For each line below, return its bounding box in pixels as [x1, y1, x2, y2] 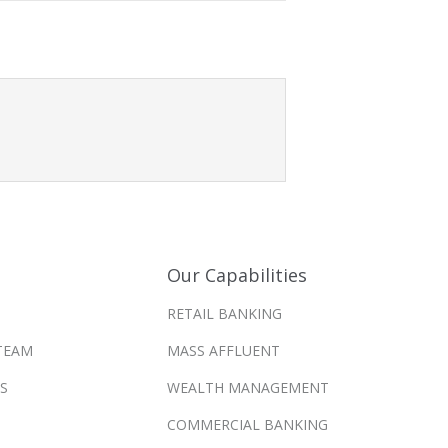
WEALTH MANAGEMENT [167, 377, 330, 397]
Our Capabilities [167, 262, 308, 287]
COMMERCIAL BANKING [167, 414, 329, 434]
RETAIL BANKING [167, 303, 283, 323]
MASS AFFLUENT [167, 340, 281, 360]
